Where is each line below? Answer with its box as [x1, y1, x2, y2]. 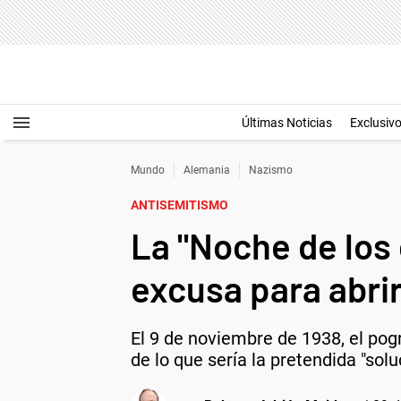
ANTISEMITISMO [131, 198, 228, 212]
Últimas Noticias [242, 115, 332, 130]
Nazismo [249, 164, 293, 176]
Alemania [183, 164, 230, 176]
